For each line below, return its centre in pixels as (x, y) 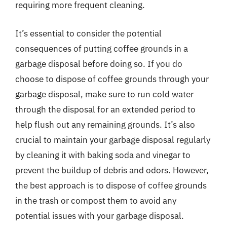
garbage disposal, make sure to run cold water (104, 94)
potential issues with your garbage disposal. (100, 216)
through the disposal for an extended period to (105, 109)
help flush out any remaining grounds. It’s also (105, 124)
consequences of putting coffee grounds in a (102, 48)
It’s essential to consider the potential (88, 33)
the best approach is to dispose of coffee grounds (111, 185)
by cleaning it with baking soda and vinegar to (103, 155)
